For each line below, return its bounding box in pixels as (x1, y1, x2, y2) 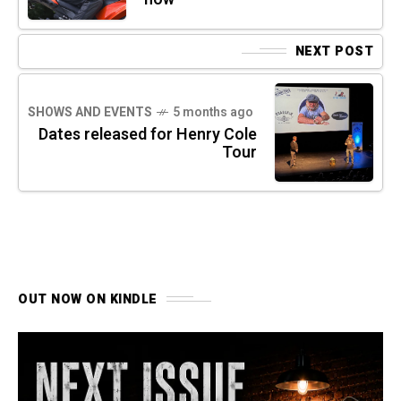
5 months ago (173, 102, 253, 122)
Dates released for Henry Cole (38, 122, 257, 147)
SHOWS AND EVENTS (28, 102, 152, 122)
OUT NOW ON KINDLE (18, 289, 158, 309)
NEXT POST (294, 41, 373, 61)
